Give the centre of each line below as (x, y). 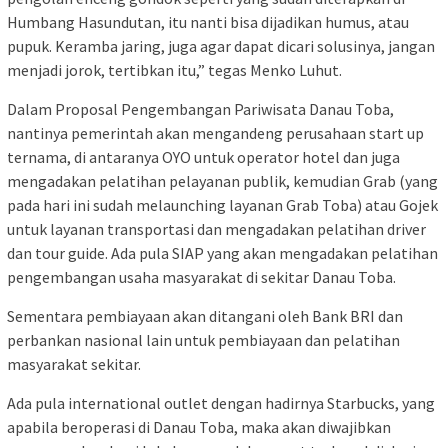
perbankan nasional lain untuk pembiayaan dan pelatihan (203, 340)
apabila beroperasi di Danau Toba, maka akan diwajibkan (199, 427)
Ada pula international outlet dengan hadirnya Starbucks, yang (221, 403)
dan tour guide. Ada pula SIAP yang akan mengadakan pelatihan (222, 253)
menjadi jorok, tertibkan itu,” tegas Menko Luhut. (174, 70)
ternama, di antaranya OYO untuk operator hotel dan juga (203, 157)
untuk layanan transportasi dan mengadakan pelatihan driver (216, 229)
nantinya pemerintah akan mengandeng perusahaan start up (215, 133)
